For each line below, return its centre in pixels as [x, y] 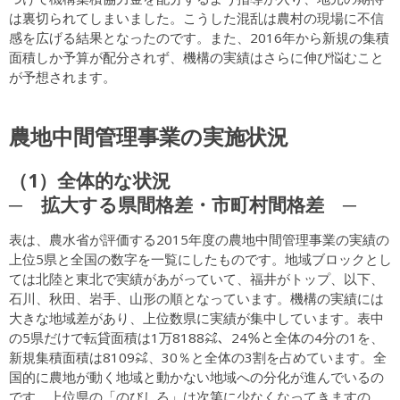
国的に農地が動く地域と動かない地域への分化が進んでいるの [196, 376]
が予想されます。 [62, 76]
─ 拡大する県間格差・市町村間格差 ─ [182, 204]
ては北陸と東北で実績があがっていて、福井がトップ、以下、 [196, 278]
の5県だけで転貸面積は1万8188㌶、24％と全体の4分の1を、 [196, 337]
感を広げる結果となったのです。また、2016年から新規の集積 [199, 37]
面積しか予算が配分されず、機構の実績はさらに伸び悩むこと [196, 57]
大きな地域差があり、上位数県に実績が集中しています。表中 [196, 317]
